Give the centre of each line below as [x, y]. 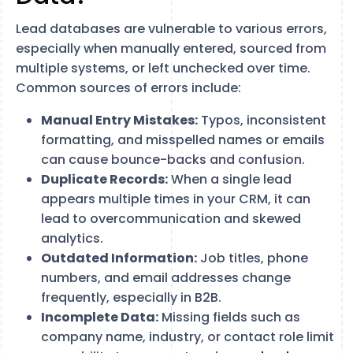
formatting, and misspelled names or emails [183, 140]
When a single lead [230, 179]
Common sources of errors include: [128, 88]
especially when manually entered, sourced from [171, 48]
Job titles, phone [253, 258]
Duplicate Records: [104, 179]
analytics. [72, 238]
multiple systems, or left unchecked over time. [163, 68]
